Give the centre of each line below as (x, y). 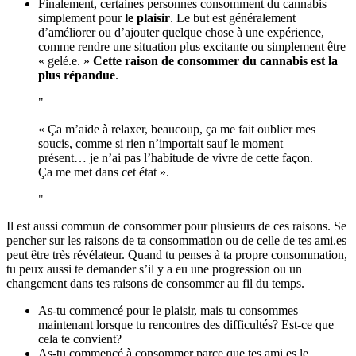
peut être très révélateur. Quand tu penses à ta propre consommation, (177, 255)
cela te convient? (80, 339)
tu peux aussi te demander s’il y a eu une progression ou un (154, 269)
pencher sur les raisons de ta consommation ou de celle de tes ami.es (176, 241)
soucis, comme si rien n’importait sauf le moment (161, 144)
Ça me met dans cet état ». (104, 172)
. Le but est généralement (233, 18)
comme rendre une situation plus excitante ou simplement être (192, 47)
